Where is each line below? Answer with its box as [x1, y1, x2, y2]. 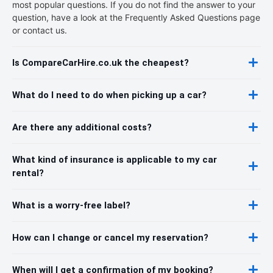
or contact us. [12, 24, 67, 35]
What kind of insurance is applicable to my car [12, 154, 217, 165]
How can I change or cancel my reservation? [12, 232, 208, 243]
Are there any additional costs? [12, 121, 152, 133]
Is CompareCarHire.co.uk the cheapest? [12, 57, 189, 68]
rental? [12, 167, 44, 179]
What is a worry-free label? [12, 199, 130, 211]
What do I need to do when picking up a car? [12, 89, 207, 101]
